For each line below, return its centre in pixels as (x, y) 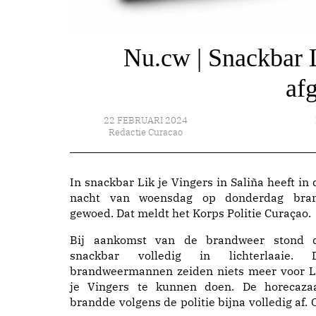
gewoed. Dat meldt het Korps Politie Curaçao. (190, 213)
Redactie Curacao (146, 132)
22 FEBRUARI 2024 (146, 120)
